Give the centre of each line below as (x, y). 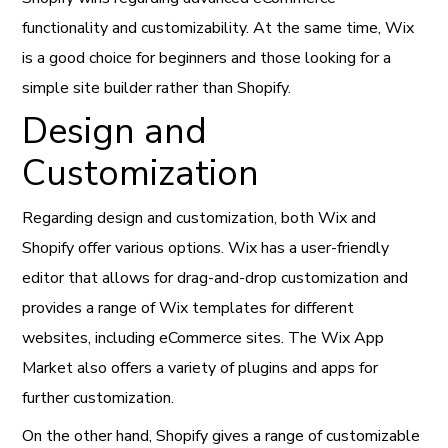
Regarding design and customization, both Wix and (199, 217)
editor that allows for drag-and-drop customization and (215, 277)
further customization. (98, 397)
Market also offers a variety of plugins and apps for (200, 367)
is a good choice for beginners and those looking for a (207, 57)
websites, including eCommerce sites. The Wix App (203, 337)
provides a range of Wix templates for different (188, 307)
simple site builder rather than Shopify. (157, 87)
